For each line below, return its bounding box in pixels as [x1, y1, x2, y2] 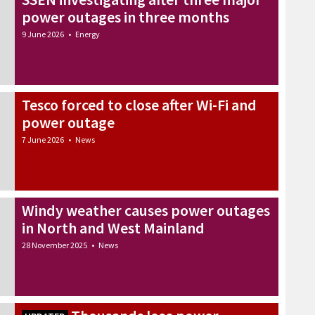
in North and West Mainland [22, 217, 205, 238]
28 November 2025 [22, 239, 87, 250]
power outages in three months [22, 7, 229, 27]
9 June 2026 [22, 29, 64, 39]
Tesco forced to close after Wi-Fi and [22, 94, 257, 115]
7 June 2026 [22, 134, 64, 145]
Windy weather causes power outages [22, 200, 270, 220]
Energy [75, 29, 100, 39]
